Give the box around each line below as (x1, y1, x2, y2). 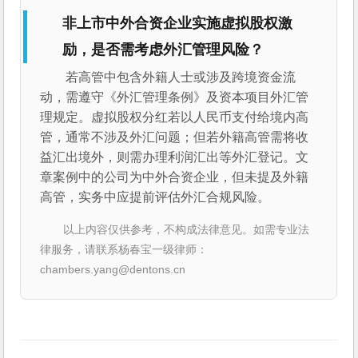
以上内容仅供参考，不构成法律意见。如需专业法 (63, 223, 310, 237)
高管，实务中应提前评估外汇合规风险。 (40, 190, 271, 205)
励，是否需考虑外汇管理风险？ (62, 41, 265, 58)
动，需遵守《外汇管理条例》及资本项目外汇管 (40, 90, 309, 105)
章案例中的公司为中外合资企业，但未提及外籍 (40, 170, 309, 185)
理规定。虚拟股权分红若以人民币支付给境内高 (40, 110, 309, 125)
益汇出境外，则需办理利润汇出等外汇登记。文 (40, 150, 309, 165)
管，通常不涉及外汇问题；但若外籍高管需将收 (40, 130, 309, 145)
